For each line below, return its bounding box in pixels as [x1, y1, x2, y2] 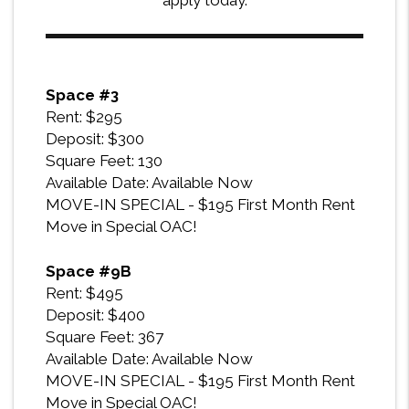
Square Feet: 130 [46, 152, 163, 171]
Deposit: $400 [46, 306, 145, 325]
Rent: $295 [46, 108, 122, 127]
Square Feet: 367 [46, 328, 163, 347]
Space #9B [46, 262, 131, 281]
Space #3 [46, 86, 119, 105]
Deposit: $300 [46, 130, 144, 149]
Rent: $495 [46, 284, 123, 303]
